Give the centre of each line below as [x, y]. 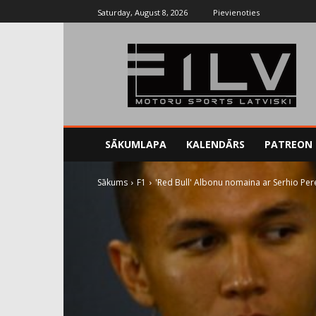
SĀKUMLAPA [136, 145]
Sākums [113, 183]
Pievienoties [236, 12]
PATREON [288, 145]
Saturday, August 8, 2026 [142, 12]
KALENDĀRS [215, 145]
